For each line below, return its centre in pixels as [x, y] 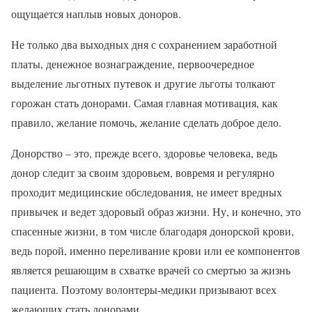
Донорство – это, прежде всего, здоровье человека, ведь [144, 153]
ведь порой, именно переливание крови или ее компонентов [156, 250]
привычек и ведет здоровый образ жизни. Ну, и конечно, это [156, 211]
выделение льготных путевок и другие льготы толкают [143, 83]
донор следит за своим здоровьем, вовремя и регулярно [143, 172]
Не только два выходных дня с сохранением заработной [144, 44]
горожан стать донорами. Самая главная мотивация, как [145, 103]
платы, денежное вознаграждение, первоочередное [133, 64]
